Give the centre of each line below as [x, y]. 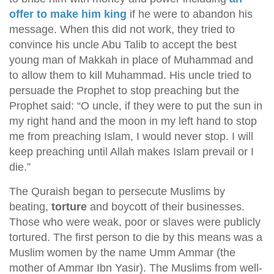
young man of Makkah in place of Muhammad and [131, 60]
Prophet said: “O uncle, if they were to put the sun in [136, 106]
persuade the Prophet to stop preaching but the [124, 91]
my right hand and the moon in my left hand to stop [133, 121]
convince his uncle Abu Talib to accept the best [123, 45]
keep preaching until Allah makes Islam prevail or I [131, 152]
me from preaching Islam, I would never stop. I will [131, 136]
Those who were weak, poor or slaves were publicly [135, 222]
